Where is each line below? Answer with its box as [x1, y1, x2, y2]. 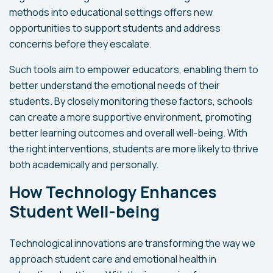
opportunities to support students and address [9, 21, 221, 35]
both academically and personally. [9, 158, 158, 172]
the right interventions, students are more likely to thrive [9, 142, 258, 156]
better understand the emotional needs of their [9, 79, 220, 93]
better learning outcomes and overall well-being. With [9, 126, 247, 140]
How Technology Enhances [9, 181, 216, 204]
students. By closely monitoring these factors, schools [9, 94, 253, 108]
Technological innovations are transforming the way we [9, 236, 255, 250]
